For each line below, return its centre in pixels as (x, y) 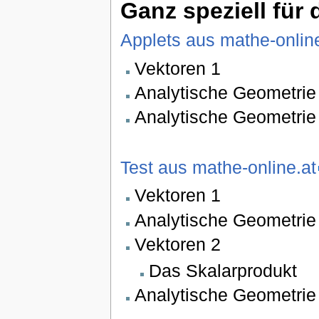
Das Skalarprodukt (223, 270)
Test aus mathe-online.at (218, 168)
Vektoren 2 (177, 244)
